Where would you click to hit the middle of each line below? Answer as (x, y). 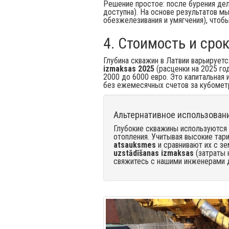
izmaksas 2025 (129, 69)
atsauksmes (135, 145)
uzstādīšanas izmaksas (154, 153)
